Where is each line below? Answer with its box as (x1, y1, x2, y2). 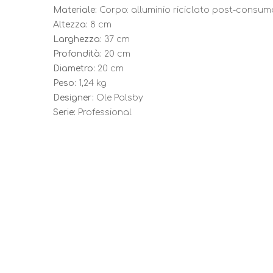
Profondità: (53, 49, 102, 59)
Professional (76, 108, 132, 118)
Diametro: (53, 64, 95, 74)
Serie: (53, 108, 76, 118)
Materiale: (53, 5, 97, 15)
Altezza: (53, 20, 88, 30)
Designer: (53, 93, 94, 103)
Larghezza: (53, 35, 102, 44)
